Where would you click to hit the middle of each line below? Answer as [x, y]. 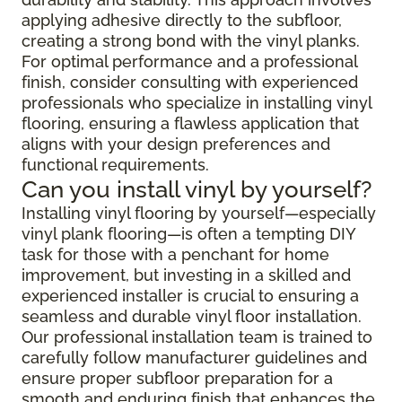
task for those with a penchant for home [175, 254]
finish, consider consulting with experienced [190, 82]
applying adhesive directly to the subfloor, [182, 20]
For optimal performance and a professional [189, 61]
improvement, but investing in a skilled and [186, 275]
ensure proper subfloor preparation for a [177, 378]
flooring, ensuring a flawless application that [190, 123]
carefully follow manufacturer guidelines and [194, 357]
